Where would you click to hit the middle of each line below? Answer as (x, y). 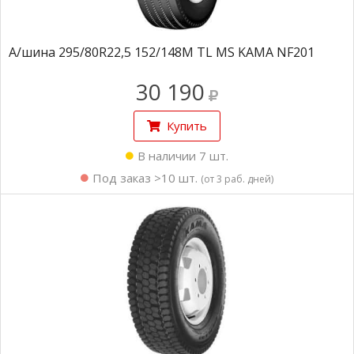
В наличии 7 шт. (183, 156)
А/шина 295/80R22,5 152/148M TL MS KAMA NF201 (162, 52)
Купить (187, 126)
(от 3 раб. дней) (237, 179)
